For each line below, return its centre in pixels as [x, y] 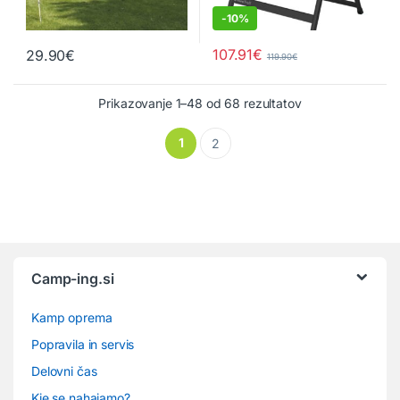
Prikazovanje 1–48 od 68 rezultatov [200, 104]
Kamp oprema [72, 318]
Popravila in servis [83, 345]
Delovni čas [64, 371]
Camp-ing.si [73, 279]
